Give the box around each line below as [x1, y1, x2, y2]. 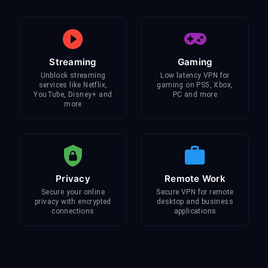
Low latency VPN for [160, 71, 230, 80]
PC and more [172, 90, 218, 99]
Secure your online [41, 188, 105, 196]
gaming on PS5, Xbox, [157, 81, 233, 89]
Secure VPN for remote [156, 188, 234, 196]
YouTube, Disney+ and [33, 90, 112, 99]
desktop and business [156, 197, 233, 206]
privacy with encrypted [35, 197, 111, 206]
